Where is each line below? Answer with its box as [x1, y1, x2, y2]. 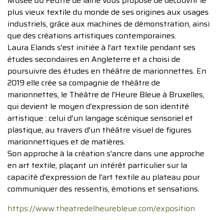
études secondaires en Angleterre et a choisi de [7, 53, 180, 65]
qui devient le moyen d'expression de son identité [7, 100, 189, 112]
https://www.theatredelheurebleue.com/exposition [7, 202, 195, 215]
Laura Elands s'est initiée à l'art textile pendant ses [7, 41, 195, 54]
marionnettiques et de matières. [7, 136, 125, 148]
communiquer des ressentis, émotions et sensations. [7, 183, 199, 195]
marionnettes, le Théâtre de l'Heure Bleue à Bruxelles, [7, 88, 204, 101]
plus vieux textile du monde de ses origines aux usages [7, 6, 209, 18]
